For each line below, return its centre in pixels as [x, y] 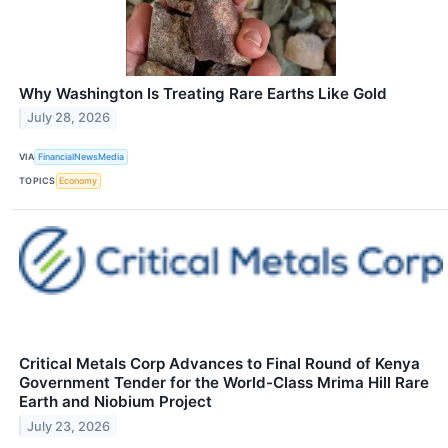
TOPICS [37, 181]
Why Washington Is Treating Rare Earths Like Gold [203, 93]
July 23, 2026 [69, 426]
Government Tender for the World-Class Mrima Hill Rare [224, 382]
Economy [78, 181]
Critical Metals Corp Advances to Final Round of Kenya [219, 363]
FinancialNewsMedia [81, 157]
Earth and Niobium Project [115, 401]
